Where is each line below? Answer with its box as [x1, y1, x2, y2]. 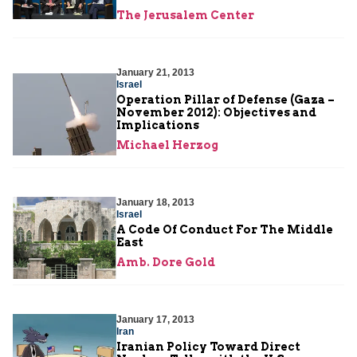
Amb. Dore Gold [116, 255, 215, 269]
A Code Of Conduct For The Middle [116, 222, 333, 236]
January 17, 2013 [116, 313, 194, 325]
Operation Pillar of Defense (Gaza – [116, 92, 335, 106]
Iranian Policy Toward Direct [116, 339, 300, 353]
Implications [116, 118, 199, 131]
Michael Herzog [116, 138, 218, 151]
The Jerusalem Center [116, 8, 254, 22]
